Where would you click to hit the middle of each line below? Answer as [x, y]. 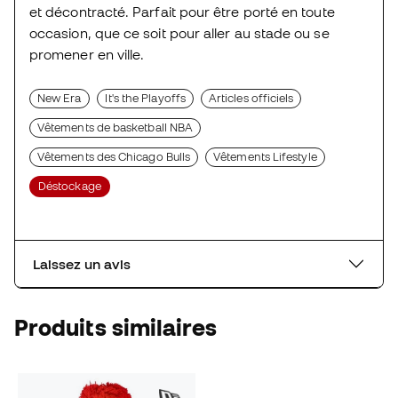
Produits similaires [116, 328]
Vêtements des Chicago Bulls [114, 157]
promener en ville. [87, 55]
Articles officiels [251, 99]
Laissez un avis [82, 264]
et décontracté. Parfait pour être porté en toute [182, 12]
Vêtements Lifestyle [265, 157]
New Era [60, 99]
